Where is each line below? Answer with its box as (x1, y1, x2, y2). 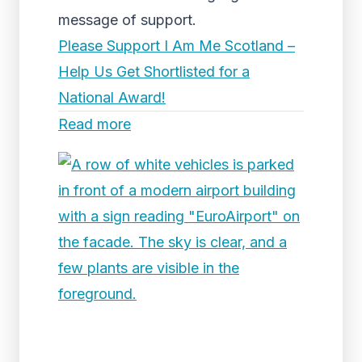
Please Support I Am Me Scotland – (58, 37, 295, 54)
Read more (58, 116, 131, 133)
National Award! (58, 89, 166, 106)
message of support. (58, 11, 196, 28)
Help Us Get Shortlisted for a (58, 63, 250, 80)
